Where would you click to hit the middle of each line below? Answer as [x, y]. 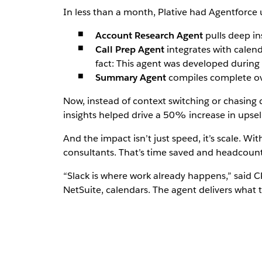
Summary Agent [130, 77]
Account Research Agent [149, 35]
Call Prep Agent [130, 49]
